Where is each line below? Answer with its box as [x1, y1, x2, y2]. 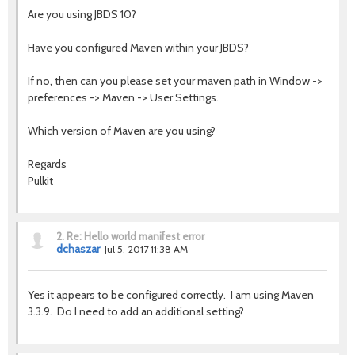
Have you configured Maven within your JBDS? [28, 40, 249, 55]
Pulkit [28, 174, 53, 188]
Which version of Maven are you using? [28, 124, 216, 138]
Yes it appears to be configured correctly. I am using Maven [28, 288, 314, 302]
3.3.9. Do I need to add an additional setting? [28, 304, 244, 319]
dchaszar [56, 242, 100, 255]
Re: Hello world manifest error [67, 230, 204, 242]
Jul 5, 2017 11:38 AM [105, 243, 188, 255]
